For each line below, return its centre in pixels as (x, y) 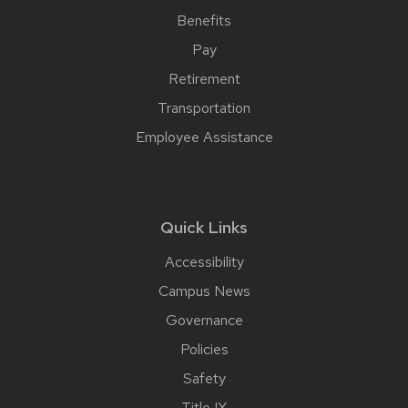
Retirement (204, 78)
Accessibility (204, 261)
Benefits (204, 20)
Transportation (204, 107)
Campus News (204, 291)
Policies (204, 349)
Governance (204, 320)
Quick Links (204, 227)
